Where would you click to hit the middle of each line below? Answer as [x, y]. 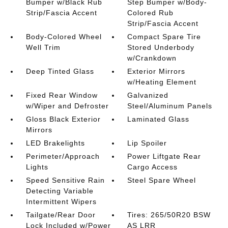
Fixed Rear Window [62, 95]
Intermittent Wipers [61, 202]
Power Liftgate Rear [164, 156]
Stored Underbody [161, 47]
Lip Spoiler [147, 143]
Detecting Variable [60, 191]
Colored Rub [151, 13]
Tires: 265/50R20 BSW [169, 215]
